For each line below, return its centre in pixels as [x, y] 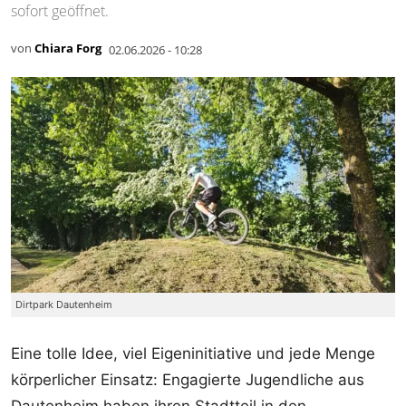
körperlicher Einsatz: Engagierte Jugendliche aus [188, 380]
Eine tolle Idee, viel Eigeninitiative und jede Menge [193, 354]
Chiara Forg [68, 48]
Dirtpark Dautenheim [64, 305]
